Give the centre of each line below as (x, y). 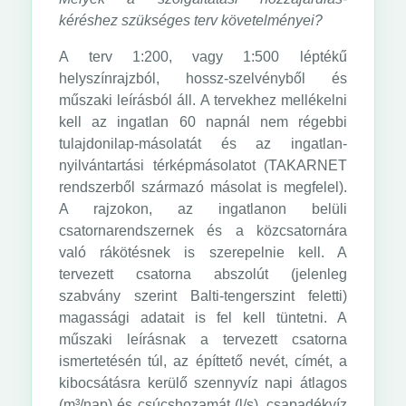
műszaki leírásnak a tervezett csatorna (203, 339)
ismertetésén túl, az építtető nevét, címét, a (203, 361)
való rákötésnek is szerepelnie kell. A (203, 252)
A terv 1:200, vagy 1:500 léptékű (203, 57)
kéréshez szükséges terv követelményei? (191, 20)
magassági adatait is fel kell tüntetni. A (203, 318)
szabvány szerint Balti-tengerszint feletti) (203, 296)
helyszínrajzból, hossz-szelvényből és (203, 78)
